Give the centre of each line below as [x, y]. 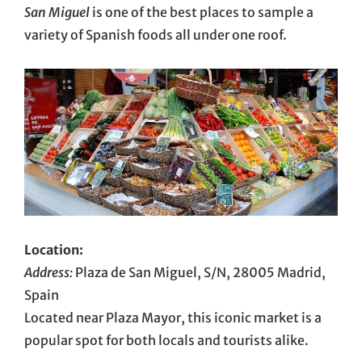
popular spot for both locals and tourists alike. [166, 340]
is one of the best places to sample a [202, 12]
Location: [54, 249]
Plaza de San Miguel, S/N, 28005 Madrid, [199, 272]
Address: [48, 272]
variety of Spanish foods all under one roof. [156, 34]
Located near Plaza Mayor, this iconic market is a [173, 317]
